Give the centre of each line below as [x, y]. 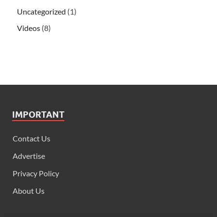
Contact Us [31, 138]
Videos [29, 28]
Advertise [29, 155]
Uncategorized [41, 11]
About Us [29, 190]
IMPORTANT [38, 114]
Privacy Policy [36, 173]
